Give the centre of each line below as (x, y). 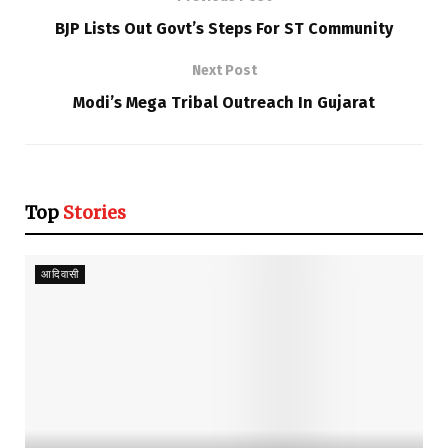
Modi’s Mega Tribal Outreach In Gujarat (224, 102)
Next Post (224, 70)
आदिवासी (60, 274)
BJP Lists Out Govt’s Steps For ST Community (224, 28)
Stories (94, 212)
